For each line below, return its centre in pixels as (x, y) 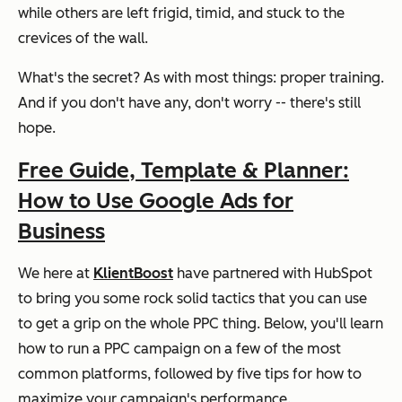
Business (61, 231)
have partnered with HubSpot (273, 273)
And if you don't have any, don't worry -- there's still (189, 102)
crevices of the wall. (83, 38)
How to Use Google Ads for (156, 200)
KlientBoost (133, 273)
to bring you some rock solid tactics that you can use (192, 298)
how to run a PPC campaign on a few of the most (179, 348)
